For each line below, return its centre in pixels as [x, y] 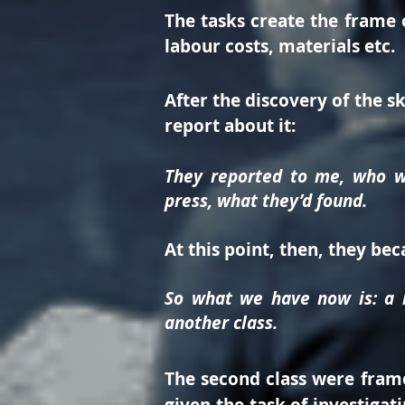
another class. [221, 323]
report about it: [232, 126]
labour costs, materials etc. [282, 46]
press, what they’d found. [268, 201]
